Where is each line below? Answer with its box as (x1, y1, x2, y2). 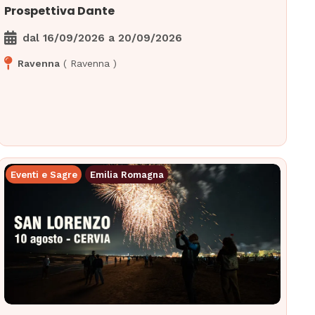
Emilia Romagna (89, 169, 164, 180)
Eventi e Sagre (10, 169, 77, 180)
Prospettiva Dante (4, 3, 115, 20)
